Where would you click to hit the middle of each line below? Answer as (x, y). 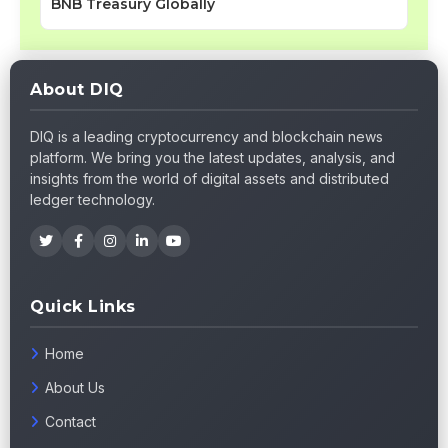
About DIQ (77, 90)
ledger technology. (92, 200)
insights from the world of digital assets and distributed (209, 179)
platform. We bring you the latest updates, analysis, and (212, 158)
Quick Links (83, 307)
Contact (70, 422)
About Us (75, 388)
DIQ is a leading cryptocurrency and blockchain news (206, 137)
